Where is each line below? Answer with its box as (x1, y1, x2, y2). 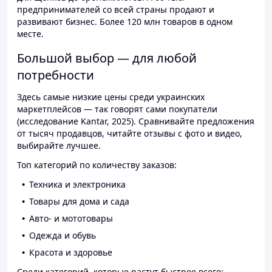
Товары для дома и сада (29, 195, 129, 208)
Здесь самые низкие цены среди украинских (17, 91, 205, 103)
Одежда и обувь (29, 229, 96, 242)
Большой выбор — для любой (17, 50, 197, 67)
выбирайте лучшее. (17, 140, 101, 152)
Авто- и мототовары (29, 212, 113, 225)
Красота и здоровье (29, 246, 112, 259)
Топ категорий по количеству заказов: (17, 159, 177, 171)
